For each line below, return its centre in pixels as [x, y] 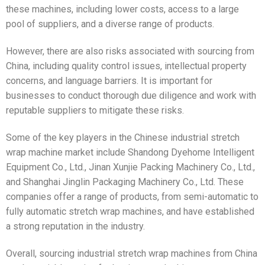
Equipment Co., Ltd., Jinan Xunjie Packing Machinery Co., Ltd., [130, 167]
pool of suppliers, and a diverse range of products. [110, 24]
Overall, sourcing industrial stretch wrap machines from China [132, 253]
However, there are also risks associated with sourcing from [130, 51]
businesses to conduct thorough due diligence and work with [131, 96]
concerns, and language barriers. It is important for [109, 81]
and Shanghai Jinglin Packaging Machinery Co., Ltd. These [125, 182]
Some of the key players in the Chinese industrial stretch [123, 137]
